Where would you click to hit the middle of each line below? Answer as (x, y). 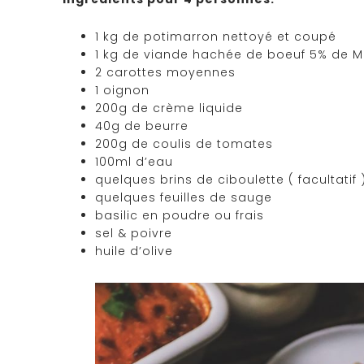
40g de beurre (142, 126)
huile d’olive (134, 251)
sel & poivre (134, 234)
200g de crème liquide (169, 108)
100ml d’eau (134, 162)
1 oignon (122, 91)
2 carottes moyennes (165, 73)
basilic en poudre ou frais (180, 216)
